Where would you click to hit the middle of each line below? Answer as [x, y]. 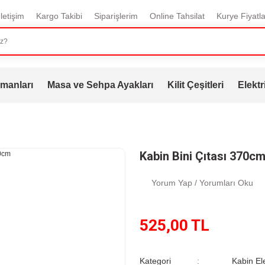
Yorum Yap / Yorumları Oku [202, 183]
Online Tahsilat [177, 16]
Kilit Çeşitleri [195, 85]
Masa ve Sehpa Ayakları [100, 85]
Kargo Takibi [59, 16]
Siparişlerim [116, 16]
